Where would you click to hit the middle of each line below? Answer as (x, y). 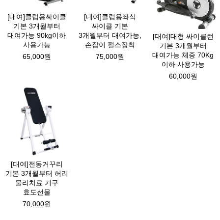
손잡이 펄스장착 (110, 44)
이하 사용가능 (183, 64)
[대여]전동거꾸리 (37, 164)
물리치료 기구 (37, 183)
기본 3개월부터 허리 (37, 174)
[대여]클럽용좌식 (110, 16)
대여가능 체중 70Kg (183, 55)
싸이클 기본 (110, 26)
